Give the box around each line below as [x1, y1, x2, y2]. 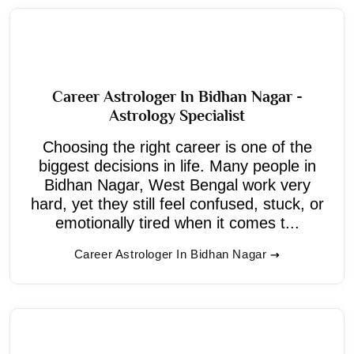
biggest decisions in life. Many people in [38, 156, 316, 175]
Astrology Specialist [109, 106, 245, 124]
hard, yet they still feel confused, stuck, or [30, 194, 324, 213]
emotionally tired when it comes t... [55, 213, 299, 232]
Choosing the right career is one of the [42, 137, 312, 156]
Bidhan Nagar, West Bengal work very [43, 175, 311, 194]
